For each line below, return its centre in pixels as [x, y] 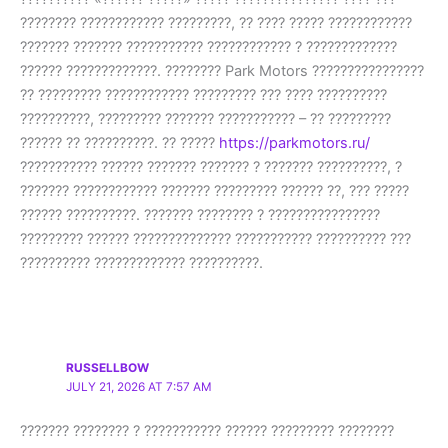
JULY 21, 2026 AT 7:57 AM [139, 386]
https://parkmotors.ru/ [294, 143]
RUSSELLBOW [108, 367]
